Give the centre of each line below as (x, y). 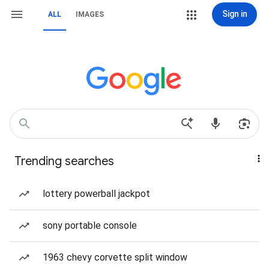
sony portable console (90, 225)
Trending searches (64, 161)
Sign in (234, 14)
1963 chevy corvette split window (115, 257)
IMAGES (90, 14)
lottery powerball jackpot (96, 194)
